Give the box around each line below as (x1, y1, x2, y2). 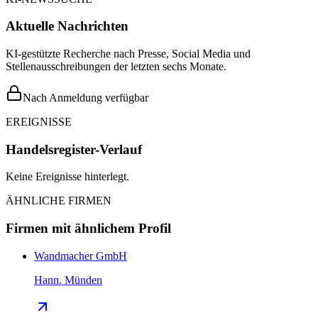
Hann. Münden (34, 273, 102, 286)
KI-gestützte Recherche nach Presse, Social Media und (6, 48, 251, 60)
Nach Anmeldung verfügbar (23, 92, 148, 104)
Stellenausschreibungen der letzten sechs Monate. (6, 60, 226, 72)
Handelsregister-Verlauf (6, 141, 142, 157)
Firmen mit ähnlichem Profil (6, 221, 171, 236)
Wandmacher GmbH (34, 249, 127, 262)
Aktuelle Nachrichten (6, 18, 128, 34)
